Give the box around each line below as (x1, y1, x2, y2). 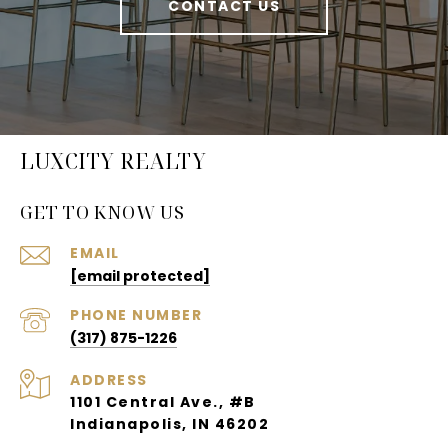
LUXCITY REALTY (20, 147, 206, 176)
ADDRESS (70, 370, 148, 391)
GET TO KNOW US (20, 200, 185, 225)
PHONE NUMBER (70, 305, 202, 326)
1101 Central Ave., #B (70, 392, 256, 413)
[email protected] (70, 266, 210, 287)
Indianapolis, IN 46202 (70, 414, 269, 435)
